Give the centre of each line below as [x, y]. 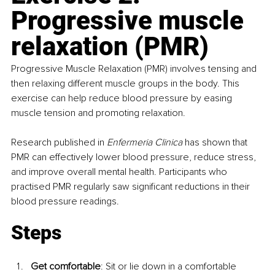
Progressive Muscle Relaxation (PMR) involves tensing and [135, 68]
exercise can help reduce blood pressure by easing [123, 98]
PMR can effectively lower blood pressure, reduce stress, [135, 157]
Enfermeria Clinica [146, 142]
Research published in [59, 142]
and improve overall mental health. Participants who [120, 172]
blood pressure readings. [65, 201]
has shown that [217, 142]
